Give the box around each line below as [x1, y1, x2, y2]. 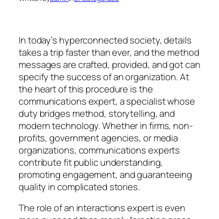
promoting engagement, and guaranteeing [19, 168, 193, 181]
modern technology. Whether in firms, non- [19, 119, 193, 132]
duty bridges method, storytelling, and [19, 107, 175, 120]
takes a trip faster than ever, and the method [19, 45, 199, 59]
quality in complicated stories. [19, 180, 140, 193]
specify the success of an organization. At [19, 70, 189, 83]
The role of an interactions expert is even [19, 201, 185, 215]
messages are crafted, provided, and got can [19, 58, 200, 71]
